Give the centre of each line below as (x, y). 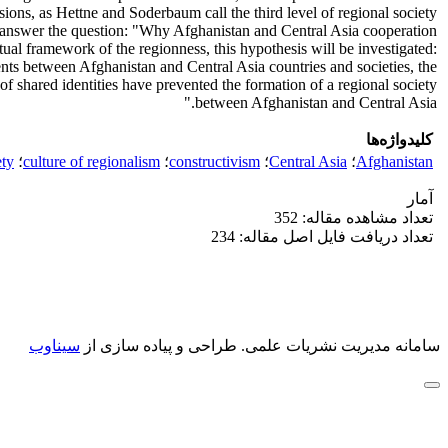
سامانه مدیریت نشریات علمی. (338, 345)
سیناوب (54, 345)
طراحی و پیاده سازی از (158, 345)
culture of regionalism (91, 161)
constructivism (214, 161)
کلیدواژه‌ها (399, 139)
